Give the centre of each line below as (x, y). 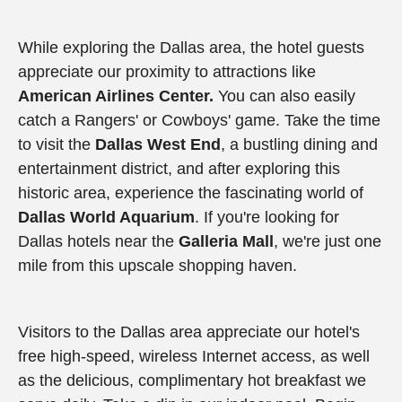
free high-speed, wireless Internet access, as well (194, 356)
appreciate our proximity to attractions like (167, 71)
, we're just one (328, 241)
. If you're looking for (267, 217)
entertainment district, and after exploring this (179, 168)
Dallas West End (158, 144)
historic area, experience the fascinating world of (191, 192)
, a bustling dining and (299, 144)
